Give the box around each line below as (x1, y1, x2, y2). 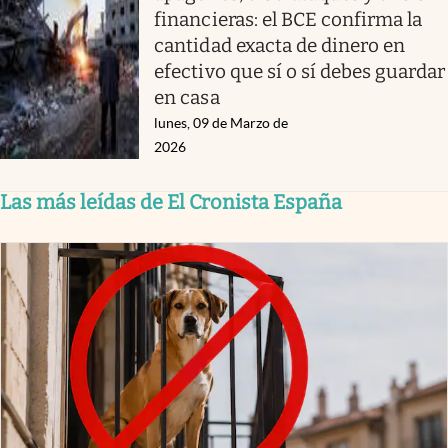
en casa (154, 85, 220, 109)
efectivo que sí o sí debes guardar (154, 59, 446, 83)
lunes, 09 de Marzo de (154, 114, 289, 131)
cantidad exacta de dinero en (154, 33, 406, 57)
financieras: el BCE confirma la (154, 7, 423, 31)
